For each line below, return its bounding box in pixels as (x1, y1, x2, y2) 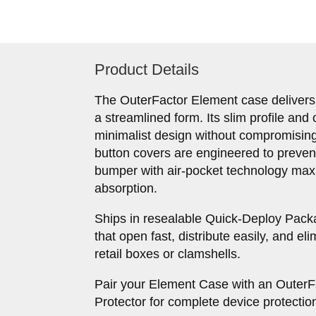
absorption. (95, 181, 158, 196)
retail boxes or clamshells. (95, 247, 241, 262)
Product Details (95, 61, 200, 79)
